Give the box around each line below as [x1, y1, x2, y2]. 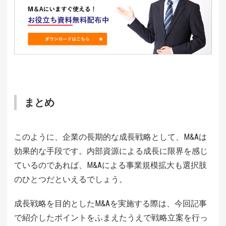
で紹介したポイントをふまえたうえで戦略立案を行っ [14, 212, 208, 222]
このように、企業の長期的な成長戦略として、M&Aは [14, 132, 207, 142]
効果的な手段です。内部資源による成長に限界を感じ [14, 146, 208, 156]
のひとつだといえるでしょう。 [14, 174, 127, 184]
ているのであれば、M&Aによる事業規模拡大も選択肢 [14, 160, 207, 170]
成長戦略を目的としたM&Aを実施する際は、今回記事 [14, 198, 207, 208]
